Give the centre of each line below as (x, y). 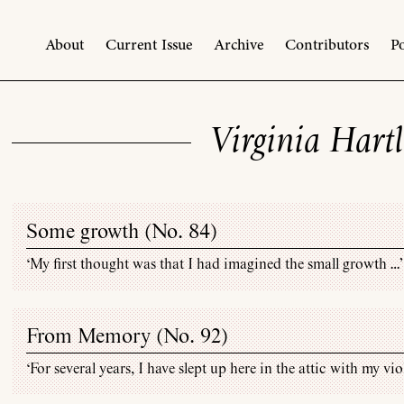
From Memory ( (95, 337)
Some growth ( (89, 232)
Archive (238, 45)
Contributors (326, 45)
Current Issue (148, 45)
